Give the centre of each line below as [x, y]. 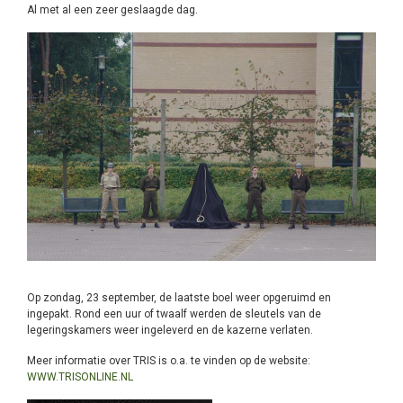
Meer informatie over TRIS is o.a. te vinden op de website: [169, 361]
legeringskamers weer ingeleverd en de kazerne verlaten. [170, 331]
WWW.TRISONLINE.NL [80, 377]
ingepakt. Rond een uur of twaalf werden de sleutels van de [174, 314]
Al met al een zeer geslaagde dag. [112, 10]
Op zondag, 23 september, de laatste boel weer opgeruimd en [179, 298]
